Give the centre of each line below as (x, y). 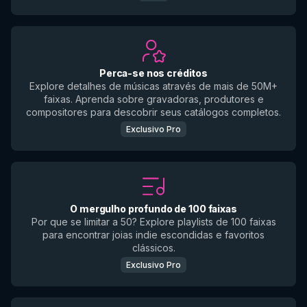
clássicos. (153, 248)
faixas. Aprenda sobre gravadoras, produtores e (153, 99)
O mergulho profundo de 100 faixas (153, 209)
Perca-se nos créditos (153, 73)
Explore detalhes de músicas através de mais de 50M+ (153, 86)
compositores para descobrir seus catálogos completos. (153, 112)
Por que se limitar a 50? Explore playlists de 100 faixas (153, 222)
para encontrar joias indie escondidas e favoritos (153, 235)
